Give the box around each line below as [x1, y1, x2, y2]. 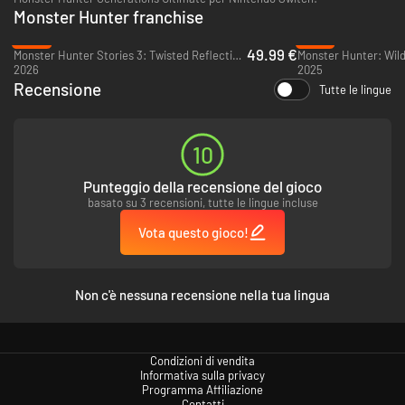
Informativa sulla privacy [140, 367, 265, 382]
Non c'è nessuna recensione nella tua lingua [75, 286, 330, 303]
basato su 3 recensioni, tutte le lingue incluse [87, 194, 318, 210]
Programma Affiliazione [142, 381, 263, 397]
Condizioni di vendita [150, 353, 255, 368]
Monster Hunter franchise [14, 5, 203, 27]
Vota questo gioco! [138, 223, 249, 240]
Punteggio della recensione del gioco [83, 176, 322, 195]
